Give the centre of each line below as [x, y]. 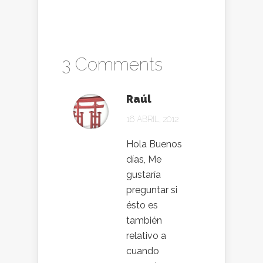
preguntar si [152, 190]
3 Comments [112, 64]
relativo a [146, 236]
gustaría [144, 175]
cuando [143, 251]
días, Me [144, 159]
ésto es [142, 205]
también [144, 220]
